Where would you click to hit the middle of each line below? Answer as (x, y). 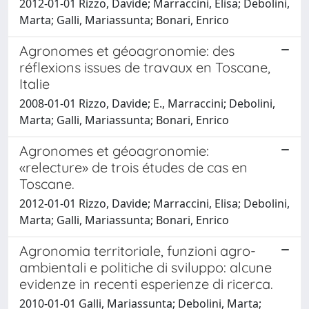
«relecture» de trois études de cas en (133, 167)
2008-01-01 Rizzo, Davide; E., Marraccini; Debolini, (147, 103)
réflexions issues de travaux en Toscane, (145, 67)
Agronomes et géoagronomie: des (127, 50)
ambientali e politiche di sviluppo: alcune (146, 267)
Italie (34, 83)
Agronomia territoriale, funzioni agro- (138, 250)
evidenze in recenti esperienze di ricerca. (146, 283)
